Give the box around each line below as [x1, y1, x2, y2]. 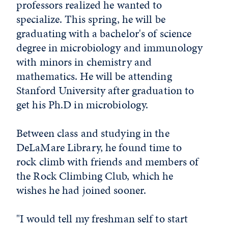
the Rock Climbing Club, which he [16, 167, 174, 184]
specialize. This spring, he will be [16, 11, 165, 27]
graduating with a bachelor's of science [16, 25, 192, 41]
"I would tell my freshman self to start [16, 210, 188, 226]
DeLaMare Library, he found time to [16, 139, 182, 155]
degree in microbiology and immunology [16, 39, 203, 55]
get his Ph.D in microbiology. [16, 96, 149, 112]
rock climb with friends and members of [16, 153, 199, 169]
